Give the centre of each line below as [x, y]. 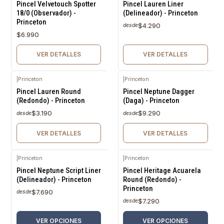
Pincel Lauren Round [48, 92]
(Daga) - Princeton [151, 101]
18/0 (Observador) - [46, 13]
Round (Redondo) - [152, 179]
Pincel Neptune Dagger [159, 92]
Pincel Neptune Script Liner [58, 170]
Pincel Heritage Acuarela [162, 170]
